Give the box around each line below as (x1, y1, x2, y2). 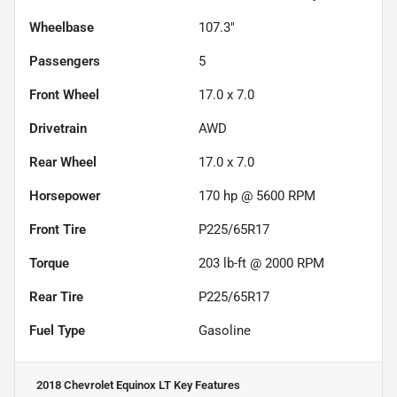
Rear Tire (29, 289, 83, 306)
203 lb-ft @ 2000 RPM (198, 255, 324, 272)
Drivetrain (29, 121, 87, 137)
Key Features (171, 378, 240, 393)
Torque (29, 255, 69, 272)
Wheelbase (29, 19, 94, 36)
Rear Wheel (29, 154, 97, 171)
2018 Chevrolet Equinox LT (36, 378, 171, 393)
